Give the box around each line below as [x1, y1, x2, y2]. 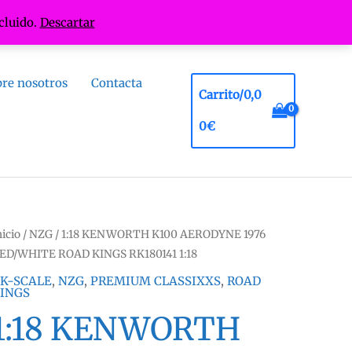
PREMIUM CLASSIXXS [90, 273, 222, 288]
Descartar [39, 15, 95, 30]
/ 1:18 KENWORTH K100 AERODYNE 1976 [53, 227, 266, 241]
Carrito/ [199, 87, 244, 102]
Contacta [91, 75, 142, 90]
